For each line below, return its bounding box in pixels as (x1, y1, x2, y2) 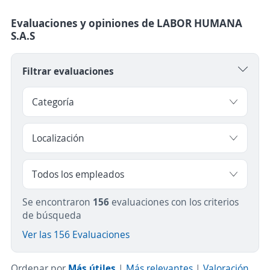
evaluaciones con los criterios (109, 195, 239, 209)
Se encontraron (22, 195, 93, 209)
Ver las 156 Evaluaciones (22, 228, 130, 242)
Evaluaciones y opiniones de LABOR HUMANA (11, 16, 242, 31)
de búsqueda (22, 209, 81, 222)
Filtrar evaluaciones (22, 64, 114, 78)
